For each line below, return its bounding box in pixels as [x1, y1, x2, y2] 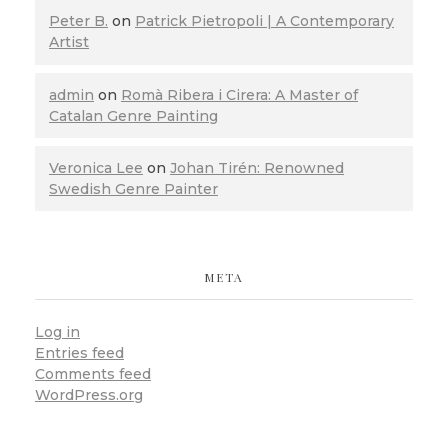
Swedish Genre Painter [49, 179, 218, 198]
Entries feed [35, 344, 124, 363]
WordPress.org [35, 386, 143, 405]
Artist [49, 33, 89, 52]
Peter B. [49, 12, 108, 31]
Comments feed [35, 365, 151, 384]
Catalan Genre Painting [49, 106, 218, 125]
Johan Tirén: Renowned [170, 158, 344, 177]
